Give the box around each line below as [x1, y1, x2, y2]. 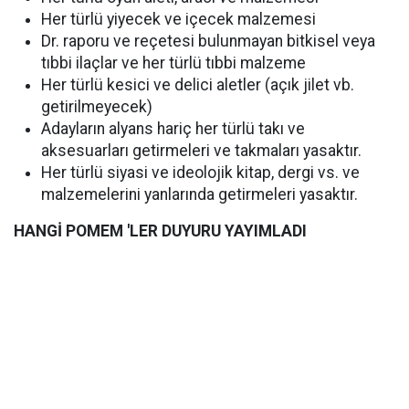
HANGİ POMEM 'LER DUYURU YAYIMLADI [14, 222, 307, 240]
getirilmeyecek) [41, 98, 152, 116]
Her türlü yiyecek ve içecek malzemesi [41, 10, 316, 28]
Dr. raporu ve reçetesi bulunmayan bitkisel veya [41, 32, 375, 50]
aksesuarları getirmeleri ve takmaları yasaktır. [41, 142, 362, 160]
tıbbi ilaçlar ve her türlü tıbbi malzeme [41, 54, 306, 72]
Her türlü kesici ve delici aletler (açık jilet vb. [41, 76, 354, 94]
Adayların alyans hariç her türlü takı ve [41, 120, 305, 138]
